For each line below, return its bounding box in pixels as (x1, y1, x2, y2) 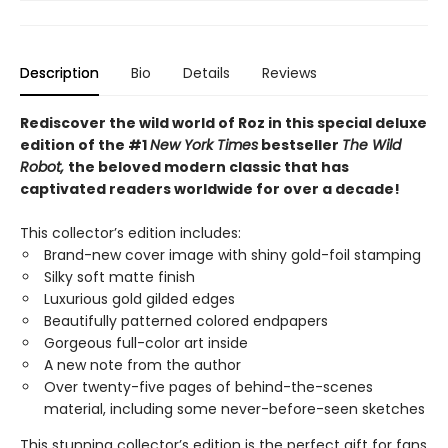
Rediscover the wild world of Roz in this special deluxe (20, 113, 427, 133)
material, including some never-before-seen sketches (44, 399, 425, 419)
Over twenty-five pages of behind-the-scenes (44, 377, 373, 397)
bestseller (258, 135, 342, 155)
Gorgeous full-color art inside (44, 333, 248, 353)
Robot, (20, 157, 68, 177)
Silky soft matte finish (44, 267, 195, 287)
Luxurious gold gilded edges (44, 289, 235, 309)
